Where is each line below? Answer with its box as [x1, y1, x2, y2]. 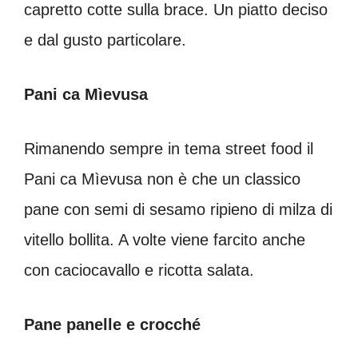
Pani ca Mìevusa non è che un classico [24, 169, 300, 188]
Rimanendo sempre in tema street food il [24, 139, 313, 157]
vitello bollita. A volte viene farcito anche [24, 230, 305, 249]
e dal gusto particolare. [24, 30, 186, 49]
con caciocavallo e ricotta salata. [24, 261, 254, 279]
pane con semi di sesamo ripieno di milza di [24, 200, 332, 218]
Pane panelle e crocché [24, 315, 201, 333]
